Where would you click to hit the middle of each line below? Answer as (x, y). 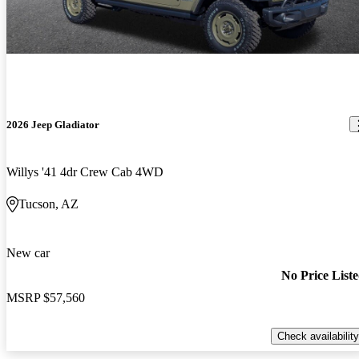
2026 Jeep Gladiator (53, 124)
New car (28, 252)
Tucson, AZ (48, 204)
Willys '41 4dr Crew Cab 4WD (85, 171)
